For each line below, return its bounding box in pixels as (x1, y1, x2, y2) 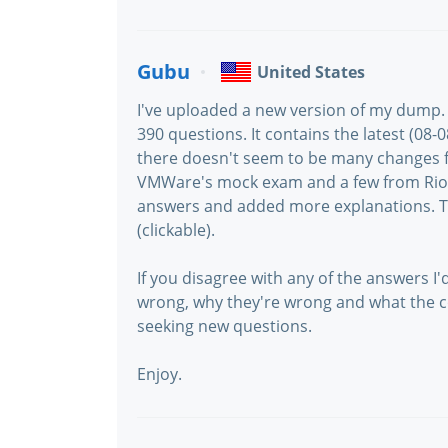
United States (257, 61, 365, 83)
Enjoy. (137, 363, 182, 385)
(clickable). (137, 219, 215, 241)
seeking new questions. (137, 315, 312, 337)
